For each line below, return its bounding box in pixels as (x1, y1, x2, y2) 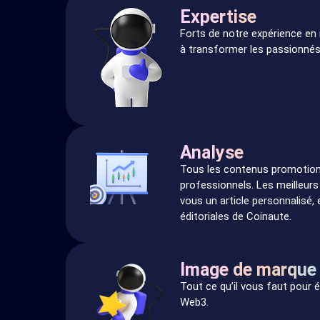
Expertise (179, 6, 256, 27)
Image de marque (179, 259, 316, 280)
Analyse (179, 141, 244, 163)
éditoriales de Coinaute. (179, 209, 291, 223)
